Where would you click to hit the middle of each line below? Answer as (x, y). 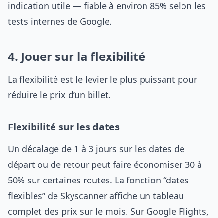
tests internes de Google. (60, 21)
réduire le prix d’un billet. (59, 95)
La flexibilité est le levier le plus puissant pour (102, 79)
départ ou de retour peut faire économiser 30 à (105, 164)
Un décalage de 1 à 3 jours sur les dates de (96, 149)
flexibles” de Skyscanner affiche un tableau (96, 196)
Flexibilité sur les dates (64, 127)
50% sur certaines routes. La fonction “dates (98, 180)
